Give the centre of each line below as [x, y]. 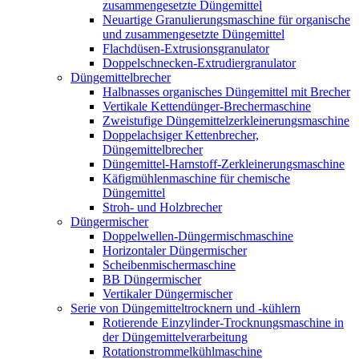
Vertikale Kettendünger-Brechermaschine [207, 106]
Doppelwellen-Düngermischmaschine [198, 236]
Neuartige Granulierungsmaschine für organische [226, 20]
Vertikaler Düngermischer [167, 294]
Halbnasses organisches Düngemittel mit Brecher [226, 92]
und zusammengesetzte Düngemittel [194, 34]
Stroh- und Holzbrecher [162, 207]
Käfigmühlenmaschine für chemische [196, 178]
